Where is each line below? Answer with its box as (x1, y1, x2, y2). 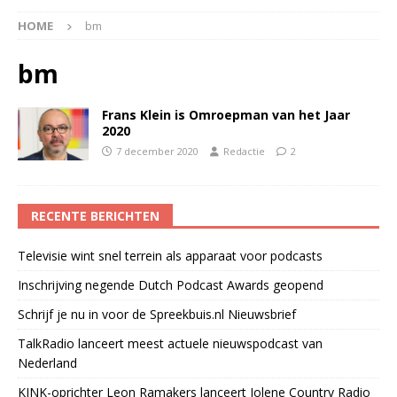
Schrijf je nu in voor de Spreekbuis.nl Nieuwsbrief (18, 305, 296, 323)
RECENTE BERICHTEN (31, 206, 160, 224)
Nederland (18, 354, 77, 371)
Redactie (223, 144, 265, 158)
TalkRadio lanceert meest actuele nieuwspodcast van (18, 334, 323, 352)
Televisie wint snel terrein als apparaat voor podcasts (18, 246, 323, 264)
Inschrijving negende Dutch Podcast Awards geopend (18, 276, 323, 293)
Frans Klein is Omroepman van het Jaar (102, 105, 350, 123)
